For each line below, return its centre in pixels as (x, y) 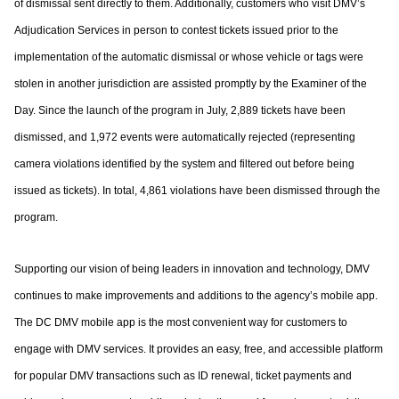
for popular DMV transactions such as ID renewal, (135, 376)
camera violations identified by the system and (127, 164)
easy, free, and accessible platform (300, 349)
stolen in (36, 84)
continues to (45, 296)
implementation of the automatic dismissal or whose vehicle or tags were (189, 57)
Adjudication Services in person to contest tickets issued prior (163, 30)
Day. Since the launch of (74, 110)
